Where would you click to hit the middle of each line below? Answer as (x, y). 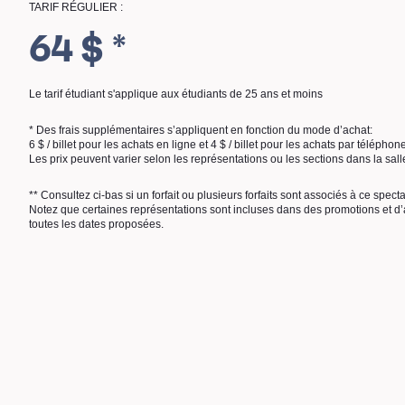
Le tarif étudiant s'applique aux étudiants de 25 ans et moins (176, 94)
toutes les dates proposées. (97, 224)
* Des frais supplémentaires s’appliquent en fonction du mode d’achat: (201, 130)
